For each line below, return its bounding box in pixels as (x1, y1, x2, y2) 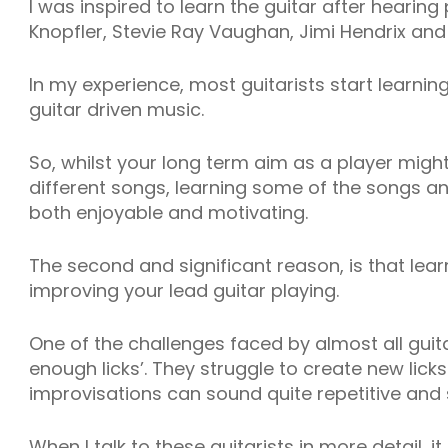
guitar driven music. (29, 97, 204, 122)
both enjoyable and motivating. (29, 200, 308, 225)
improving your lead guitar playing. (29, 278, 339, 303)
